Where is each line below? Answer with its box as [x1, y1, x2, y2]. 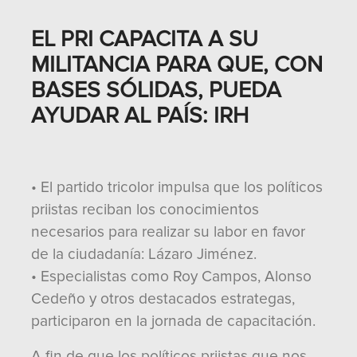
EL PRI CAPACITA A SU [31, 25, 258, 53]
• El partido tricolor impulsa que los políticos [31, 178, 323, 197]
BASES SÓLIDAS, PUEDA [31, 76, 281, 104]
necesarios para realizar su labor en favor [31, 222, 305, 241]
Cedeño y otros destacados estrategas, [31, 289, 295, 308]
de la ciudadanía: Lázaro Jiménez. [31, 245, 257, 264]
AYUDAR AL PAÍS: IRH [31, 102, 249, 129]
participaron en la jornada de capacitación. [31, 312, 316, 331]
